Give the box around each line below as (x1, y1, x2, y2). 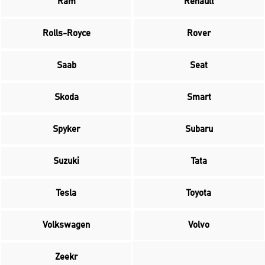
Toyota (186, 189, 211, 198)
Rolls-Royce (42, 29, 91, 38)
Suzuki (53, 157, 79, 166)
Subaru (185, 125, 213, 134)
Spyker (53, 125, 80, 134)
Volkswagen (43, 221, 90, 230)
